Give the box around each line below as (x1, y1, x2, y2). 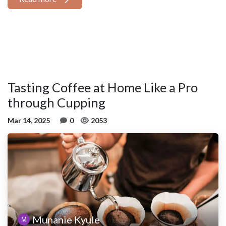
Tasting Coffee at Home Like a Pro (8, 80, 198, 95)
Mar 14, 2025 (8, 116, 50, 125)
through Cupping (8, 95, 105, 110)
